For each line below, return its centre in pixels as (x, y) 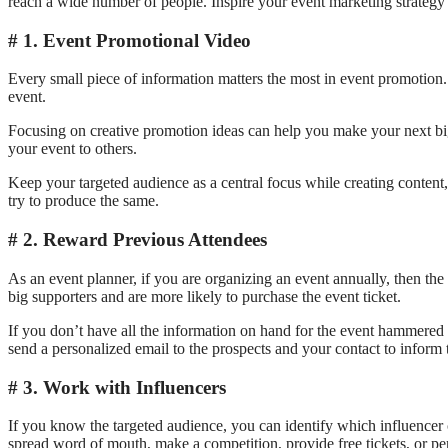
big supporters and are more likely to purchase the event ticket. (204, 296)
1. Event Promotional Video (137, 40)
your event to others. (72, 149)
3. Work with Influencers (124, 387)
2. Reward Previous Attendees (145, 240)
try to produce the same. (83, 201)
